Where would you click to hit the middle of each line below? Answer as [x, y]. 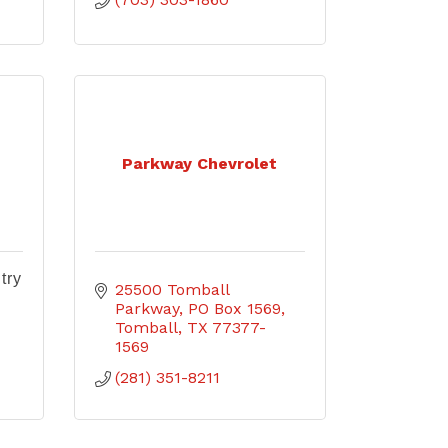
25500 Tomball [171, 289]
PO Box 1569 [234, 308]
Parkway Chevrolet [200, 163]
